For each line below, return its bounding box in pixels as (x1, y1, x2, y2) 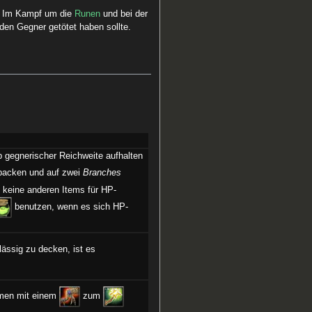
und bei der (100, 8, 148, 19)
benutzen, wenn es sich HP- (12, 202, 129, 212)
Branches (83, 168, 122, 178)
